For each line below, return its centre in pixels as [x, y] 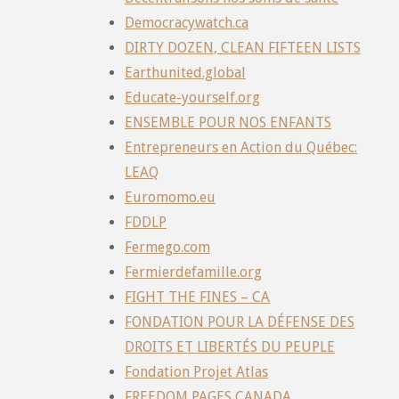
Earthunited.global [185, 72]
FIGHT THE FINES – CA [197, 297]
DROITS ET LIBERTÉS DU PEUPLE [230, 346]
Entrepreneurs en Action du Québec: [241, 147]
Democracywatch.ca [187, 22]
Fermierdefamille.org [193, 272]
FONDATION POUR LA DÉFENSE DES [240, 322]
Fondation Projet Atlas [196, 371]
